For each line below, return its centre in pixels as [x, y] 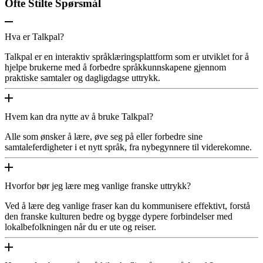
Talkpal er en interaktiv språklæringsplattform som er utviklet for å [127, 56]
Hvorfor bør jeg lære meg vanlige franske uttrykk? [98, 186]
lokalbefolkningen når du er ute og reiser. [80, 227]
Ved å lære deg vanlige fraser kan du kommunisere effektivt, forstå [127, 205]
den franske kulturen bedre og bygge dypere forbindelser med [119, 216]
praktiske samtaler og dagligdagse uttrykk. [82, 77]
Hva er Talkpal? [34, 36]
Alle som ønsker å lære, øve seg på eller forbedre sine [104, 136]
